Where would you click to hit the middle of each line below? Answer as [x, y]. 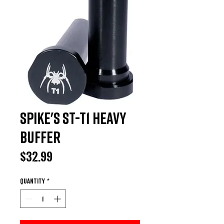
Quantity [32, 180]
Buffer [40, 137]
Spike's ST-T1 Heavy [73, 118]
